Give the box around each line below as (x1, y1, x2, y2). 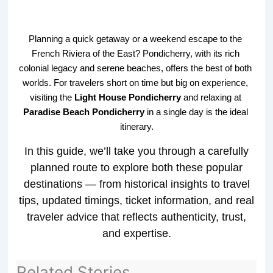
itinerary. (119, 121, 154, 132)
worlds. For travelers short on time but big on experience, (23, 77, 248, 88)
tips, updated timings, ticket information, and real (19, 194, 254, 207)
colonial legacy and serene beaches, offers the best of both (19, 63, 252, 73)
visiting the (29, 92, 74, 102)
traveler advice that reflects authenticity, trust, (27, 210, 246, 223)
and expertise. (102, 227, 171, 239)
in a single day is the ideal (144, 107, 248, 117)
